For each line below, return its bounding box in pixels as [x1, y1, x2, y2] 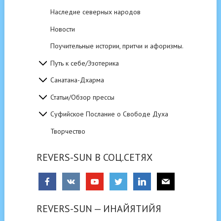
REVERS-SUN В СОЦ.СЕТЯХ [36, 150, 152, 164]
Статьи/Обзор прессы [50, 92, 114, 102]
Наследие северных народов [50, 7, 141, 17]
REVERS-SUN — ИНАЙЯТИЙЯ [36, 202, 161, 215]
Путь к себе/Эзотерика [50, 58, 119, 68]
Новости [50, 24, 75, 34]
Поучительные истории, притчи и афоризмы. [50, 41, 184, 51]
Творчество [50, 126, 85, 136]
